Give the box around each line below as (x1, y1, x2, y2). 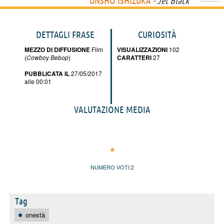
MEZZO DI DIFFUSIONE (24, 44, 90, 54)
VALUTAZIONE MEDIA (73, 103, 150, 115)
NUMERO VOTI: (90, 162, 131, 171)
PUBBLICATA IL (24, 68, 69, 78)
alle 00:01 (24, 76, 51, 85)
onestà (25, 209, 45, 219)
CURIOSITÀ (137, 28, 176, 40)
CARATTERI (117, 52, 151, 62)
